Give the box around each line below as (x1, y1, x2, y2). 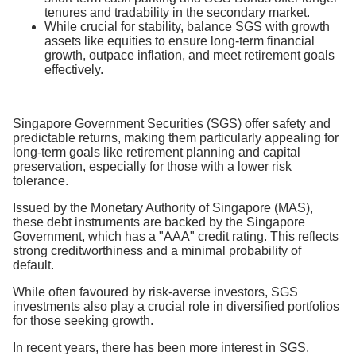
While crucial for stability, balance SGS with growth (44, 20, 330, 33)
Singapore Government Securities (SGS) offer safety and (13, 117, 331, 130)
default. (13, 258, 54, 272)
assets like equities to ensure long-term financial (44, 34, 315, 48)
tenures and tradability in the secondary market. (44, 6, 310, 19)
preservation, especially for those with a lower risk (13, 160, 292, 173)
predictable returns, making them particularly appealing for (13, 131, 339, 145)
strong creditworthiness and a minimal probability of (13, 244, 301, 257)
